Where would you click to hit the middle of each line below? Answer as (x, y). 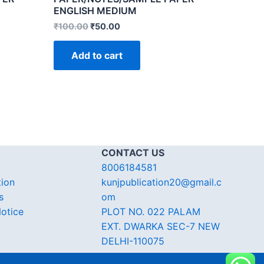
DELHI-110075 (133, 241)
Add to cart (97, 56)
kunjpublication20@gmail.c (161, 182)
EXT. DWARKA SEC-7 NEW (161, 227)
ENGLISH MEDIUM (95, 10)
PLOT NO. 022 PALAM (151, 212)
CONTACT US (133, 153)
